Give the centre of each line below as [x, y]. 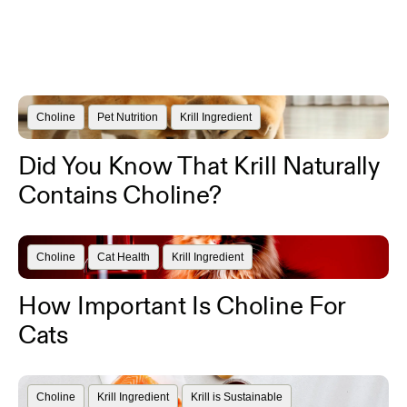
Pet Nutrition [127, 117]
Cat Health [123, 257]
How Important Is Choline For [182, 306]
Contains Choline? [120, 195]
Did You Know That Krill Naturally [199, 166]
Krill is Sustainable [236, 397]
